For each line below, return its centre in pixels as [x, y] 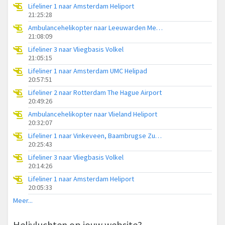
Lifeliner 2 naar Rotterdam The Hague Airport [95, 93]
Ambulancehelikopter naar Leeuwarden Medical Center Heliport [159, 28]
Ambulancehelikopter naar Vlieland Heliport [93, 114]
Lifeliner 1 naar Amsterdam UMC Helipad [88, 71]
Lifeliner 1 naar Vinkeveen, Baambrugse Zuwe [158, 136]
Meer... [23, 201]
